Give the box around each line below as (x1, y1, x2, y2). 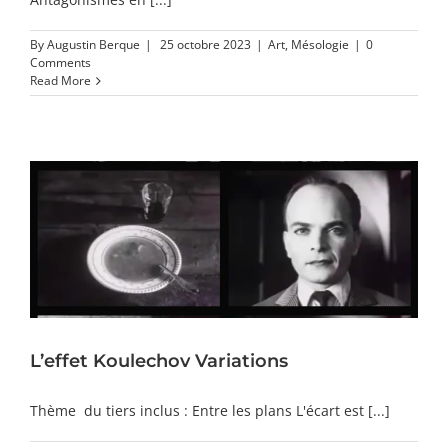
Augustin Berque (47, 35, 140, 53)
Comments (30, 53, 91, 71)
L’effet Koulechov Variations (30, 350, 288, 373)
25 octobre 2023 (160, 35, 251, 53)
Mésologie (291, 35, 349, 53)
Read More (30, 71, 91, 89)
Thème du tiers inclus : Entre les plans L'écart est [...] (30, 401, 390, 421)
